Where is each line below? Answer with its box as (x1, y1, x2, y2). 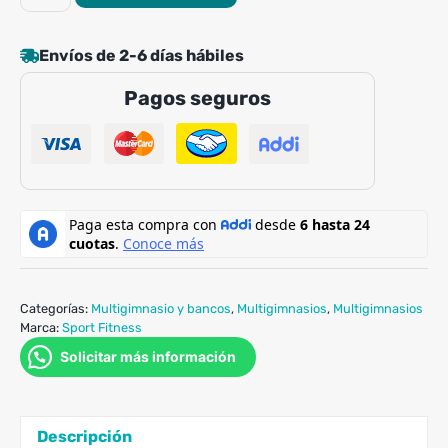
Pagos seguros (124, 86, 271, 111)
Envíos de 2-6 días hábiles (39, 45, 245, 65)
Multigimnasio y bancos (91, 301, 231, 317)
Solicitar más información (60, 348, 236, 366)
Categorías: (20, 301, 91, 317)
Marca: (20, 320, 62, 336)
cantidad (19, 82, 86, 102)
